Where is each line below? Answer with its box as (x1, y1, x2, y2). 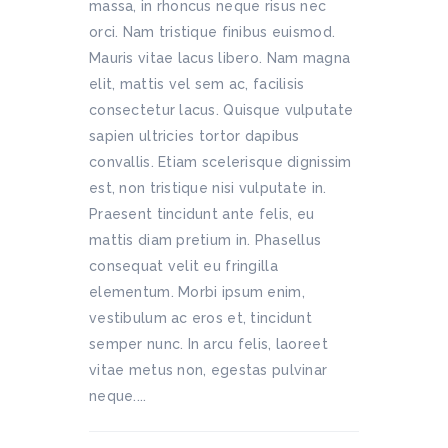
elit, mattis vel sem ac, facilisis (89, 75, 305, 92)
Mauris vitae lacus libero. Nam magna (89, 49, 351, 66)
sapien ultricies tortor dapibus (89, 127, 300, 144)
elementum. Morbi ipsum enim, (89, 283, 305, 300)
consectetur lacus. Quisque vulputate (89, 101, 354, 118)
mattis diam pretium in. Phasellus (89, 231, 322, 248)
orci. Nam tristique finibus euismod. (89, 23, 336, 40)
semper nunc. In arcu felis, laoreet (89, 335, 328, 352)
